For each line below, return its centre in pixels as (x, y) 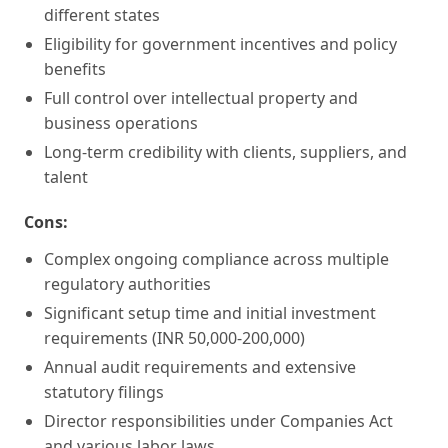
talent (66, 176)
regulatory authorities (127, 283)
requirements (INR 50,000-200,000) (174, 337)
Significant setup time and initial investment (210, 312)
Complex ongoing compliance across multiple (216, 258)
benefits (75, 68)
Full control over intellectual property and (201, 97)
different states (102, 14)
